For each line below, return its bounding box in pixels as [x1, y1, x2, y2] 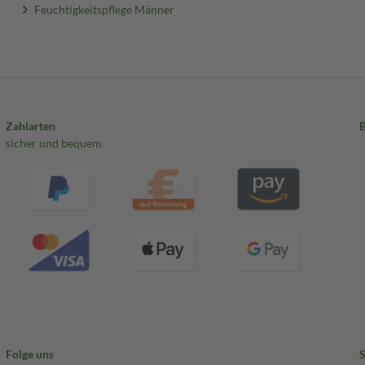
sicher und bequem [5, 136, 102, 151]
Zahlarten [5, 119, 55, 134]
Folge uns [5, 347, 54, 362]
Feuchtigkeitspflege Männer [34, 2, 175, 16]
